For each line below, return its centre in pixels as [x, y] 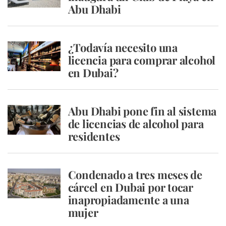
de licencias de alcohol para [136, 124]
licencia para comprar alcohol [142, 60]
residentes [94, 136]
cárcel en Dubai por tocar [130, 187]
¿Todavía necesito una [123, 47]
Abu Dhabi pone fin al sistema [142, 111]
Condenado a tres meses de [135, 175]
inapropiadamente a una [128, 200]
